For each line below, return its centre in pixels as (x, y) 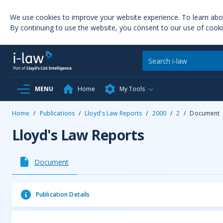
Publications (57, 113)
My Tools (132, 89)
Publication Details (63, 194)
